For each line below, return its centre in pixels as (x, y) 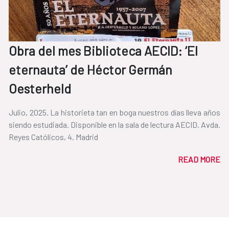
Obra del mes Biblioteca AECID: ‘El (103, 51)
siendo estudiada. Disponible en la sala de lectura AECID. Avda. (114, 125)
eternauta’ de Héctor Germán (90, 70)
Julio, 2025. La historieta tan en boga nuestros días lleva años (114, 112)
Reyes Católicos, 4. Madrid (53, 137)
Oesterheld (40, 89)
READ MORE (199, 159)
